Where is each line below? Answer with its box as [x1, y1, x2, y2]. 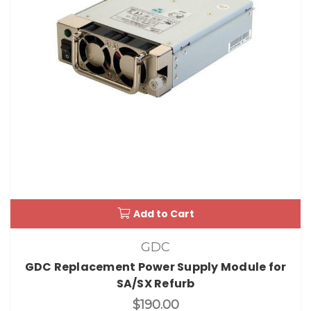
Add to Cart [133, 206, 194, 221]
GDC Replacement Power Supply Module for [24, 259, 287, 276]
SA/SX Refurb [116, 276, 195, 292]
